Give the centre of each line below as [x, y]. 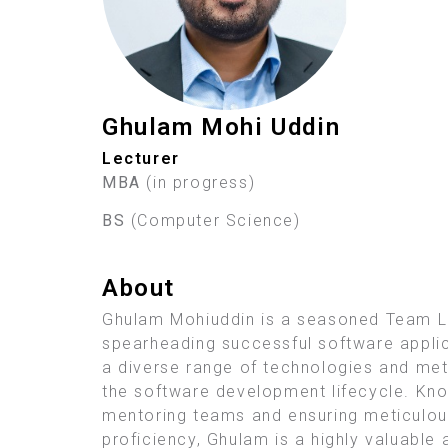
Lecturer [141, 158]
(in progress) [201, 182]
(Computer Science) [215, 221]
